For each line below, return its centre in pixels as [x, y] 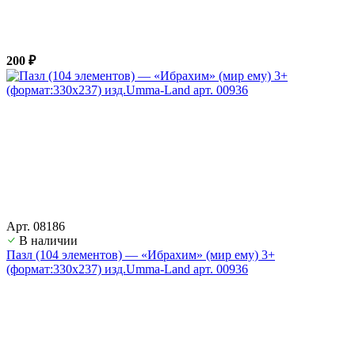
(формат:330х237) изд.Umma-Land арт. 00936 [127, 269]
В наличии [48, 240]
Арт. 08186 [36, 226]
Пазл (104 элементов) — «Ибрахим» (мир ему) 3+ [141, 254]
